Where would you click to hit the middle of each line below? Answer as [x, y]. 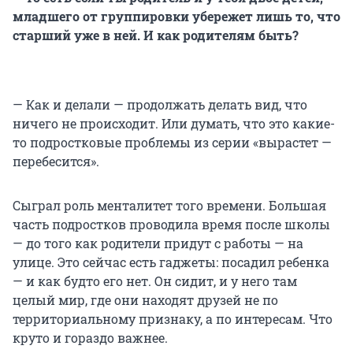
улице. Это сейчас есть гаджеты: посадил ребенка [171, 262]
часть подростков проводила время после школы [171, 224]
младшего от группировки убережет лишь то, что [176, 16]
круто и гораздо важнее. [90, 337]
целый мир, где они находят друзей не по [145, 299]
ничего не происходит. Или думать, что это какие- [174, 123]
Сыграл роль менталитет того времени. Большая [169, 205]
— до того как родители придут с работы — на [158, 243]
